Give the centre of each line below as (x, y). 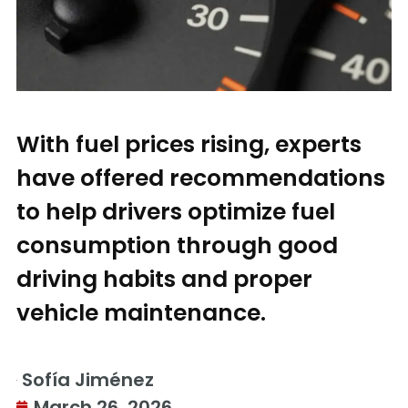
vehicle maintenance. (141, 313)
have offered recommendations (201, 178)
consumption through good (177, 246)
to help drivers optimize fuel (176, 212)
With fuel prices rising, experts (189, 145)
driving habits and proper (164, 280)
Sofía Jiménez (88, 380)
